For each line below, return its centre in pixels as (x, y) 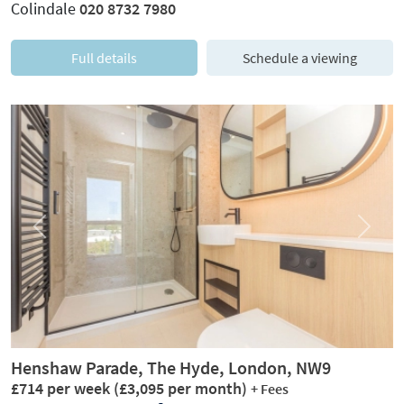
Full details (104, 57)
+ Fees (270, 389)
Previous (62, 234)
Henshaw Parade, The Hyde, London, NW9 (171, 367)
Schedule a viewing (300, 57)
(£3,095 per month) (180, 388)
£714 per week (62, 388)
